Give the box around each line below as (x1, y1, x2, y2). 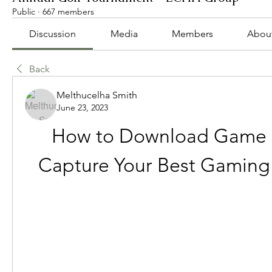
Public (12, 6, 35, 17)
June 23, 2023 (56, 102, 108, 113)
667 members (42, 6, 94, 17)
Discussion (29, 28, 76, 39)
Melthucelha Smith (56, 89, 137, 101)
